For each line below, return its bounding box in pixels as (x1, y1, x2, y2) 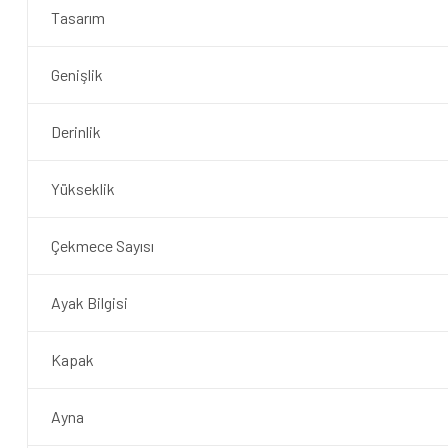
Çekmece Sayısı (50, 235, 154, 255)
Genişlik (50, 64, 103, 84)
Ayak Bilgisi (50, 292, 128, 312)
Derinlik (50, 121, 101, 141)
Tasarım (50, 7, 105, 27)
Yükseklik (50, 178, 115, 198)
